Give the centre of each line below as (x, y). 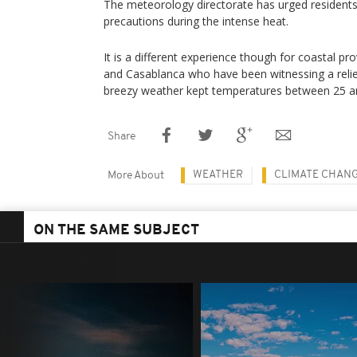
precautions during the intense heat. (196, 21)
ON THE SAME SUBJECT (116, 230)
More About (136, 175)
